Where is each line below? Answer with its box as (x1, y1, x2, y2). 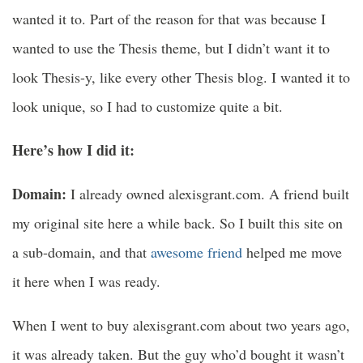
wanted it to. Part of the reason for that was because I (12, 9, 326, 29)
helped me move (242, 242, 342, 263)
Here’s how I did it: (12, 139, 135, 161)
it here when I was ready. (12, 271, 160, 292)
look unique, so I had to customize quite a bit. (12, 96, 283, 117)
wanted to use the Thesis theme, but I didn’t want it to (12, 38, 330, 58)
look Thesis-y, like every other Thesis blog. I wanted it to (12, 67, 350, 88)
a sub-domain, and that (12, 242, 151, 263)
